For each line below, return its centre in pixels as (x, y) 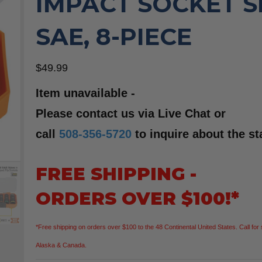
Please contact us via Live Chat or (131, 114)
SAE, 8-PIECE (114, 37)
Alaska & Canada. (61, 245)
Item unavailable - (86, 93)
